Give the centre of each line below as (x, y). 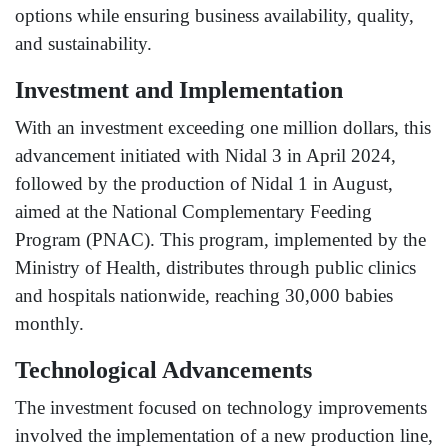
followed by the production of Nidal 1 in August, (204, 184)
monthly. (49, 324)
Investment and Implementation (179, 90)
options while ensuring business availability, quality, (214, 16)
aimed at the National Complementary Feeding (193, 212)
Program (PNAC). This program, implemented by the (220, 240)
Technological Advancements (163, 370)
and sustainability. (83, 44)
